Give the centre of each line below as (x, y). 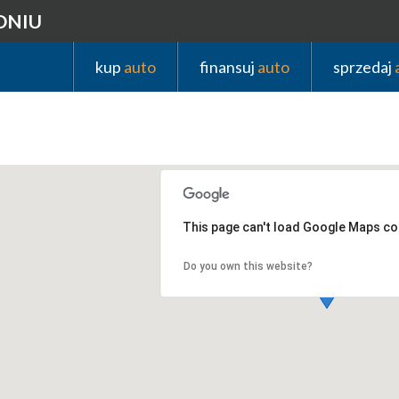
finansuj (229, 66)
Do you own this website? (248, 267)
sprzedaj (364, 66)
